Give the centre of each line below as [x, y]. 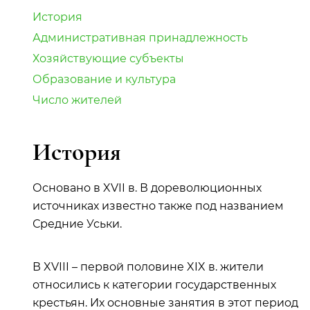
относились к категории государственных [154, 285]
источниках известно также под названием [158, 206]
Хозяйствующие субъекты [108, 58]
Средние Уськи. [77, 224]
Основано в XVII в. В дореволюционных [147, 188]
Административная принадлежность [140, 38]
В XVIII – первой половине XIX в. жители [148, 267]
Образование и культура [104, 79]
